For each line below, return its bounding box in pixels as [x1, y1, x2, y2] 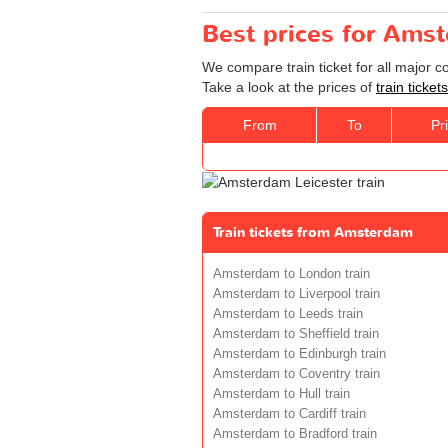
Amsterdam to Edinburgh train [213, 346, 386, 361]
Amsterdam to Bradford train [213, 426, 377, 441]
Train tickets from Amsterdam [213, 222, 413, 242]
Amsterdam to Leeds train [213, 306, 363, 321]
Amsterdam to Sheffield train [213, 326, 379, 341]
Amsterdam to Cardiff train [213, 406, 366, 421]
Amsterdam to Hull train [213, 386, 350, 401]
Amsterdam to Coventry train [213, 366, 380, 381]
